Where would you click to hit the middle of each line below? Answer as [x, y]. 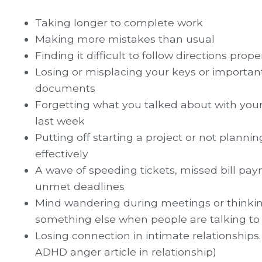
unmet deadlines [80, 186]
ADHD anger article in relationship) [126, 251]
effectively [62, 153]
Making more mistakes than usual [125, 39]
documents [65, 88]
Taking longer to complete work [119, 22]
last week [60, 120]
